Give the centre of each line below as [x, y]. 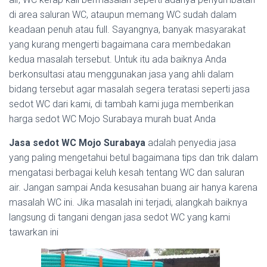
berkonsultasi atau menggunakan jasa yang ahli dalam [121, 74]
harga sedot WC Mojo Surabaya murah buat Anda [112, 119]
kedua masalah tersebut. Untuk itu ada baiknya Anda [118, 59]
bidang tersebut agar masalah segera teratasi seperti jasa [129, 89]
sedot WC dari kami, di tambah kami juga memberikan [121, 104]
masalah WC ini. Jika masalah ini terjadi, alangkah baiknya [128, 202]
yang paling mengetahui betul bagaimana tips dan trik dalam [133, 158]
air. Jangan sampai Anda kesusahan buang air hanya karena [133, 187]
